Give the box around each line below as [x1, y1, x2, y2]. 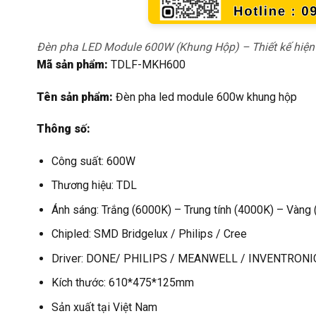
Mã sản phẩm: [37, 57, 108, 71]
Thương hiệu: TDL [51, 178, 137, 193]
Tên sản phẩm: [37, 90, 113, 104]
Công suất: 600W [51, 154, 135, 168]
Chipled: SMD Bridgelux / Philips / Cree [51, 227, 247, 241]
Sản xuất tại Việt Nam [51, 300, 157, 314]
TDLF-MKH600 [108, 57, 186, 71]
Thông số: [37, 122, 90, 136]
